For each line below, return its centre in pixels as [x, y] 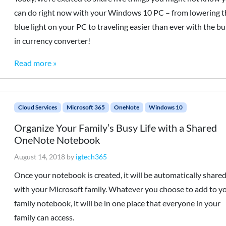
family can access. [44, 217]
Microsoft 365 [86, 107]
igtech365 [92, 157]
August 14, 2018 [40, 157]
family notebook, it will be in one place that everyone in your [118, 203]
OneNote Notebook [57, 140]
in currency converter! [52, 41]
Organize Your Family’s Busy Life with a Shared [116, 128]
